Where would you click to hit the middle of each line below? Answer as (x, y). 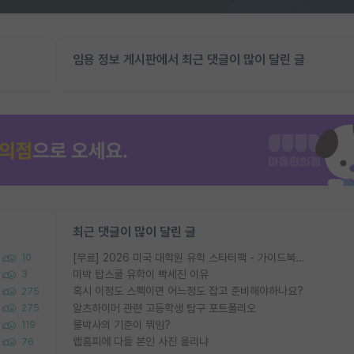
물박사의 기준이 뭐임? (122, 324)
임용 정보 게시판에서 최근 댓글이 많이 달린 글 (189, 59)
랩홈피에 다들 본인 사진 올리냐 (141, 342)
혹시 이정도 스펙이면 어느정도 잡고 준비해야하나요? (188, 291)
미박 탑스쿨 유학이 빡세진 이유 (141, 274)
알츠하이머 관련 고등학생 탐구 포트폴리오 (164, 308)
